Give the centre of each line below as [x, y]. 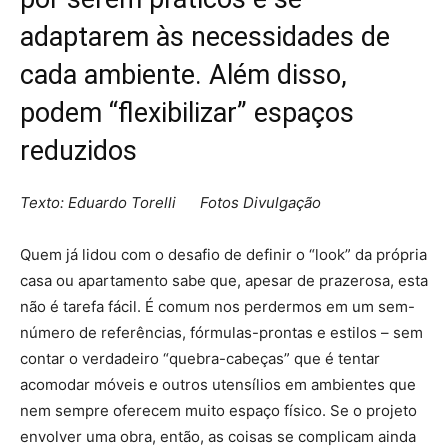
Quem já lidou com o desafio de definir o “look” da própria [223, 254]
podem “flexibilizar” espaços [187, 113]
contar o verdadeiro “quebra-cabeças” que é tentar [200, 358]
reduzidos [78, 151]
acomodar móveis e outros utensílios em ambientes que [218, 384]
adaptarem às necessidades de [205, 37]
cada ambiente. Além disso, [183, 75]
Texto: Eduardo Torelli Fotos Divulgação [170, 202]
